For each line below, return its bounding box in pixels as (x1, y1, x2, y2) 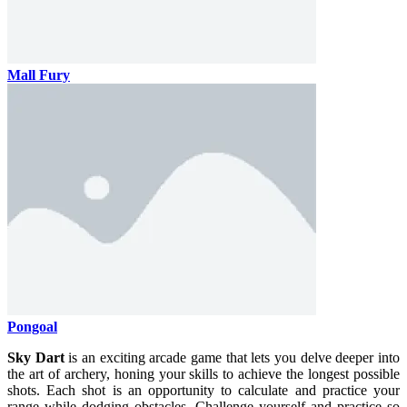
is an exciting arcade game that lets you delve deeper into (64, 349, 401, 365)
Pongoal (7, 318, 57, 334)
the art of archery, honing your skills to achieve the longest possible (7, 365, 400, 382)
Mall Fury (7, 66, 70, 83)
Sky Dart (7, 349, 65, 365)
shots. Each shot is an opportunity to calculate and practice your (7, 382, 400, 398)
